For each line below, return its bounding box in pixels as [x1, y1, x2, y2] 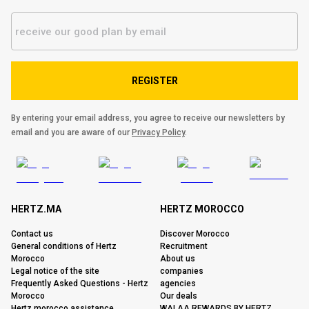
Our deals [160, 291, 197, 301]
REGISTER [131, 74, 178, 86]
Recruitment [160, 241, 208, 251]
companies [160, 266, 203, 276]
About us [160, 254, 195, 263]
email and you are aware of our [11, 128, 132, 137]
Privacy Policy [132, 128, 185, 137]
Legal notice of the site [11, 266, 99, 276]
